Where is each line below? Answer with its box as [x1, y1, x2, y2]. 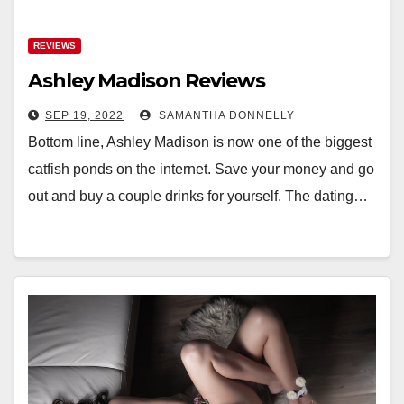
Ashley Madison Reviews [28, 69, 265, 93]
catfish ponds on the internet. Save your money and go [28, 161, 374, 177]
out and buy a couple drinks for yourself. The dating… [28, 188, 368, 204]
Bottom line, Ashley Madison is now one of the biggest [28, 134, 372, 150]
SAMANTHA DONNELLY [155, 109, 295, 122]
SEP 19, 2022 [45, 109, 124, 122]
